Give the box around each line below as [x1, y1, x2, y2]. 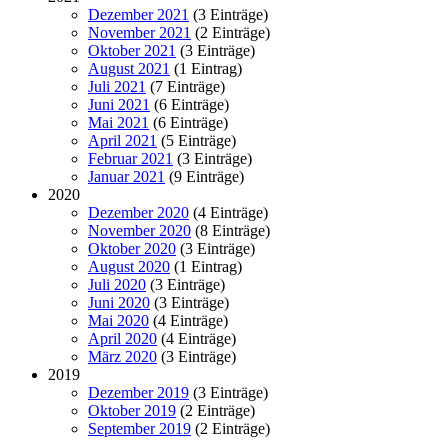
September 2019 [88, 420, 191, 437]
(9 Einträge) [165, 168, 244, 185]
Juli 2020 [88, 276, 146, 293]
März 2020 [88, 348, 157, 365]
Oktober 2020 [88, 240, 176, 257]
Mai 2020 [88, 312, 149, 329]
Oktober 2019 [88, 402, 176, 419]
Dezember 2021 [88, 6, 189, 23]
